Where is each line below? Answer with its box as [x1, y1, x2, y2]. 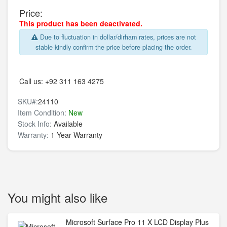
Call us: [19, 76, 45, 86]
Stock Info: [18, 119, 52, 129]
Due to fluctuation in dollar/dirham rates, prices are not [37, 32, 196, 42]
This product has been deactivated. [19, 18, 142, 28]
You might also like [8, 188, 107, 206]
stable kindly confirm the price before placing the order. [35, 43, 192, 52]
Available [52, 119, 83, 129]
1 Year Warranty [49, 130, 102, 140]
